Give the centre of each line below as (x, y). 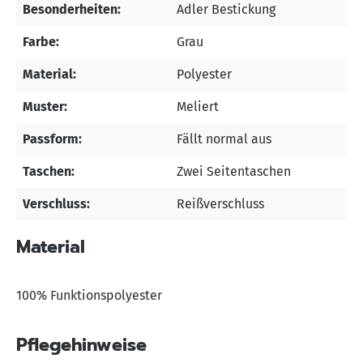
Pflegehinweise (81, 345)
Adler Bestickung (226, 10)
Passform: (52, 139)
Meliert (198, 107)
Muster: (45, 107)
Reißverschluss (220, 204)
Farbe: (41, 42)
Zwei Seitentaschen (234, 172)
